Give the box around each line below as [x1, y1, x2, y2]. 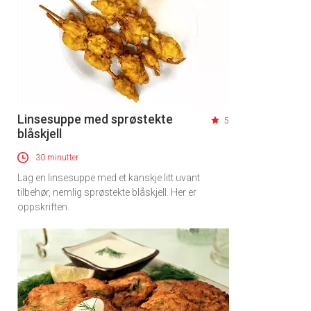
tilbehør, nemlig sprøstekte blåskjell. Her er [17, 186, 196, 198]
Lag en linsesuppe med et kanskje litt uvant [17, 171, 200, 183]
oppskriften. [17, 201, 69, 212]
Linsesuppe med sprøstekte [17, 111, 173, 126]
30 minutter [35, 152, 78, 162]
